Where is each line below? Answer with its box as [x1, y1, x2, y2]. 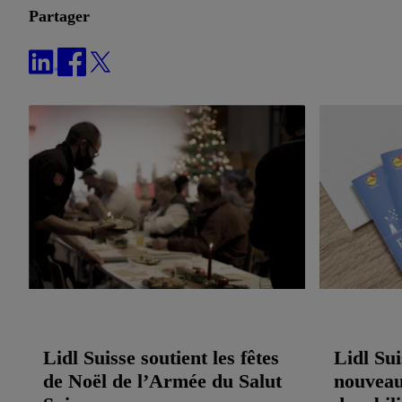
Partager [29, 6, 90, 25]
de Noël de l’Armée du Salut [43, 369, 282, 392]
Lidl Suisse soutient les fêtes [43, 345, 279, 369]
